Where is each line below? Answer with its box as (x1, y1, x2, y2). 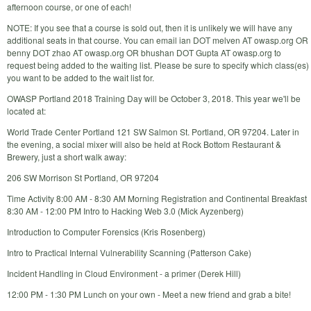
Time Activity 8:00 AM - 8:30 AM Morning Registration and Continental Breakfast (7, 192, 307, 204)
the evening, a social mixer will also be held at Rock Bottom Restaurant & (7, 137, 281, 150)
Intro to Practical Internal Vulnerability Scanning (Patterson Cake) (7, 246, 251, 258)
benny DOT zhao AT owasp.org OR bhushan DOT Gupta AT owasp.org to (7, 46, 281, 58)
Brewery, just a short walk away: (7, 150, 126, 162)
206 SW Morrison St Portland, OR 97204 (7, 171, 159, 183)
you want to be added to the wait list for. (7, 71, 154, 83)
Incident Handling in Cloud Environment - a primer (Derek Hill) (7, 267, 241, 279)
